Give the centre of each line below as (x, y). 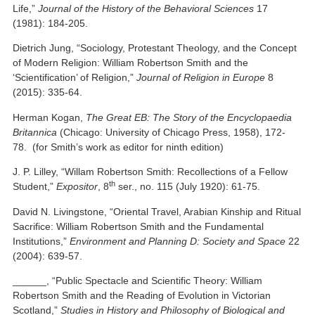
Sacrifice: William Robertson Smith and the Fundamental (139, 226)
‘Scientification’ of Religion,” (75, 78)
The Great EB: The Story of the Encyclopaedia (189, 117)
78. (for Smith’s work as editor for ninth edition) (118, 147)
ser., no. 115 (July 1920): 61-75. (188, 187)
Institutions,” (41, 241)
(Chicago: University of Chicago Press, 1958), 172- (172, 132)
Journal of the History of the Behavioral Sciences (146, 8)
